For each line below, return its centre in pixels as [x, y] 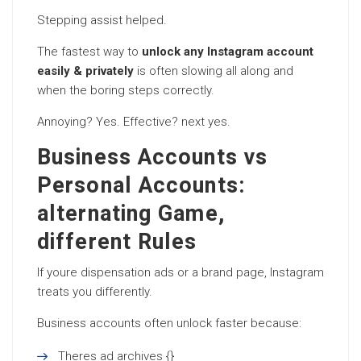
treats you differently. [95, 292]
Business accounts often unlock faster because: [169, 323]
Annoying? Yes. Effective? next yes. [134, 122]
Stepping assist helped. [102, 20]
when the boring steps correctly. [126, 90]
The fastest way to [89, 52]
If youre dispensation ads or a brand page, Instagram [180, 272]
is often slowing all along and [214, 71]
